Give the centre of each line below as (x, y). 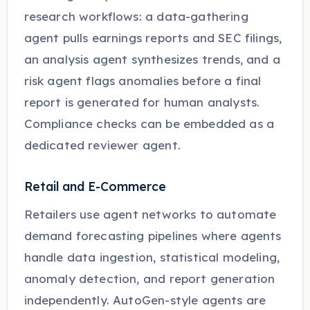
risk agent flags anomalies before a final (143, 80)
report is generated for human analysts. (142, 102)
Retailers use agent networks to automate (150, 214)
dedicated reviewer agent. (102, 145)
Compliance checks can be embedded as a (149, 123)
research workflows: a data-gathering (136, 16)
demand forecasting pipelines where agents (153, 235)
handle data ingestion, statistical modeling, (152, 257)
